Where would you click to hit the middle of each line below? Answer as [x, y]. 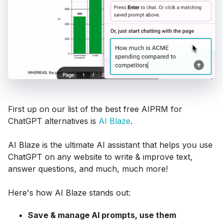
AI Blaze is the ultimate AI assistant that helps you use [110, 145]
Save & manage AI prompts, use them [102, 215]
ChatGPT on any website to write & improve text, [100, 157]
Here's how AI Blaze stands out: [69, 193]
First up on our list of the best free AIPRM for [95, 109]
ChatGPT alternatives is [53, 121]
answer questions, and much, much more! [88, 169]
